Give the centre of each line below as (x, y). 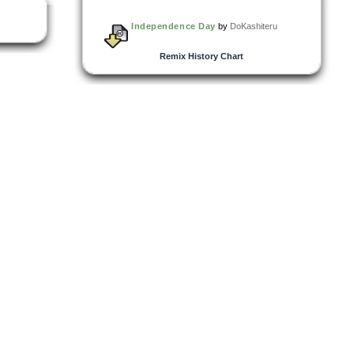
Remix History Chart (201, 56)
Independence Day (173, 26)
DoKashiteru (253, 26)
